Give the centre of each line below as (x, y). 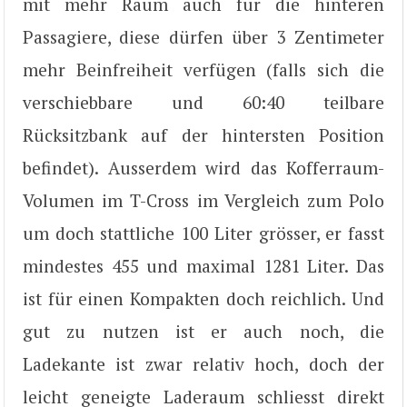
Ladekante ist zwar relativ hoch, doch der (203, 363)
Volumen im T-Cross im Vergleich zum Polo (203, 200)
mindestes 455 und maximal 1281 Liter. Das (203, 265)
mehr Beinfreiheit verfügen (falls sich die (203, 69)
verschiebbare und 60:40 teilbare (203, 102)
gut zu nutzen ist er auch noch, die (203, 331)
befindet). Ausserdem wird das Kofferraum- (203, 167)
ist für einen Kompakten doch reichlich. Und (203, 298)
